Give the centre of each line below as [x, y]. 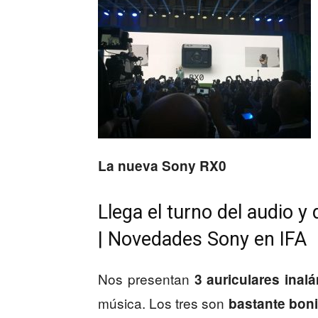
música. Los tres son [163, 303]
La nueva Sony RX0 [162, 166]
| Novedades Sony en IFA [202, 239]
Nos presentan [146, 279]
